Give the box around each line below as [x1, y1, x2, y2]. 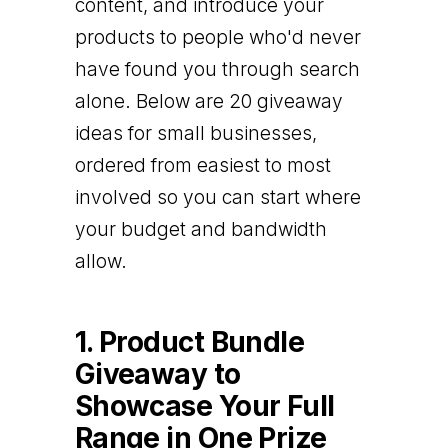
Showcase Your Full [74, 388, 335, 423]
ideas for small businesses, [74, 121, 317, 145]
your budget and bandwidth [74, 217, 327, 241]
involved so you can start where [74, 185, 361, 209]
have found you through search [74, 57, 360, 81]
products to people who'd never [74, 25, 361, 49]
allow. [74, 249, 127, 273]
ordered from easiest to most [74, 153, 331, 177]
